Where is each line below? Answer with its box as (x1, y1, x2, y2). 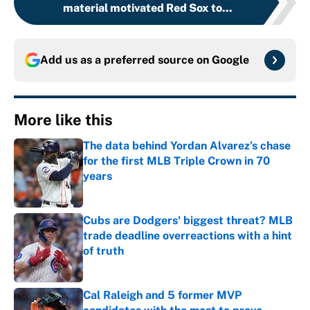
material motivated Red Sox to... (62, 1, 232, 15)
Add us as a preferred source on (40, 53, 212, 67)
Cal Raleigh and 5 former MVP (83, 289, 241, 302)
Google (212, 53, 249, 67)
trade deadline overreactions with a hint (83, 229, 292, 243)
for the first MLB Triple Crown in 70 (83, 154, 270, 168)
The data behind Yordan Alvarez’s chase (83, 139, 291, 153)
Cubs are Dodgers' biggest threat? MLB (83, 214, 293, 228)
